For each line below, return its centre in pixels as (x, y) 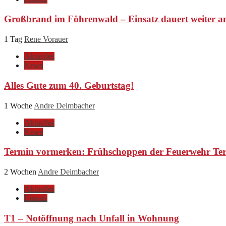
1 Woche (19, 105)
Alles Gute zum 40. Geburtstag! (69, 85)
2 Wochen (21, 172)
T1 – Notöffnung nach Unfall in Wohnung (92, 218)
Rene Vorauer (46, 39)
